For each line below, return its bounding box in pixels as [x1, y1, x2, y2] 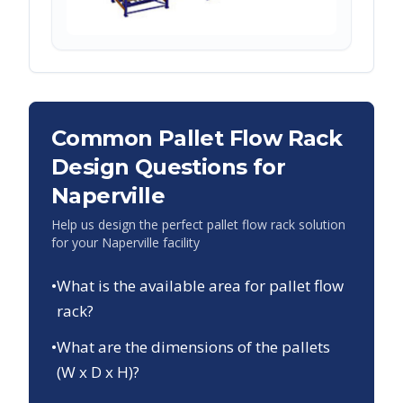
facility [159, 234, 200, 251]
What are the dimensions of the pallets [57, 336, 330, 357]
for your [51, 234, 102, 251]
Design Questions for [51, 154, 285, 180]
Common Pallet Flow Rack [51, 125, 343, 151]
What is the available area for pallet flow [57, 275, 344, 296]
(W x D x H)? [57, 362, 139, 382]
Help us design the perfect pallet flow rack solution [51, 216, 345, 233]
